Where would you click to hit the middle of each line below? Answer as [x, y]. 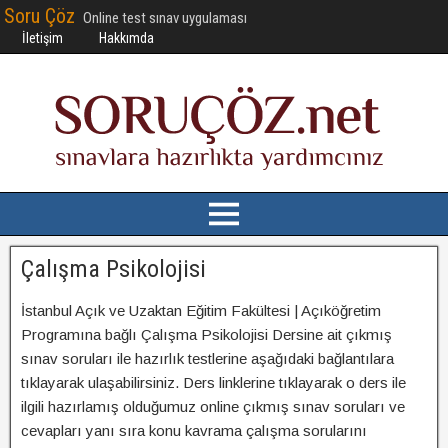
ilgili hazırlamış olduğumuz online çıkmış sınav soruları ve [213, 406]
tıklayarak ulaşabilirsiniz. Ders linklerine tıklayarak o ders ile [213, 382]
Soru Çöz [39, 16]
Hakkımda [126, 38]
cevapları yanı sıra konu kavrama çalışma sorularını [194, 430]
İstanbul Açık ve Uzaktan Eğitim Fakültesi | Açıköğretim [201, 310]
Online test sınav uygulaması [165, 18]
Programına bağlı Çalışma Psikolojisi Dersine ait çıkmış [206, 334]
